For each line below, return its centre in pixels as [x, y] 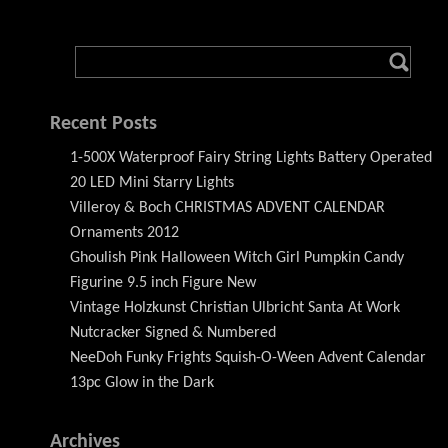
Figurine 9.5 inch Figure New [163, 282]
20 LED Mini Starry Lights [152, 182]
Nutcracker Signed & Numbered [173, 332]
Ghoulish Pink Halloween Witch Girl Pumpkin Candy [237, 257]
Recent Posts [103, 123]
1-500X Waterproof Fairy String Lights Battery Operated [251, 157]
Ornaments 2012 [124, 232]
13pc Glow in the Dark [142, 382]
